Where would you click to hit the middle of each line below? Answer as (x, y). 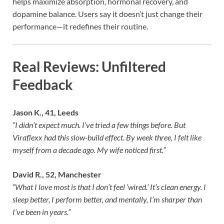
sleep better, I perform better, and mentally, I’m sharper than (107, 199)
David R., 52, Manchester (57, 174)
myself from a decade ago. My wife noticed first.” (89, 149)
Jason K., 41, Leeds (45, 112)
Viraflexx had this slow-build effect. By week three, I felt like (107, 137)
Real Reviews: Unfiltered (89, 66)
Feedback (42, 84)
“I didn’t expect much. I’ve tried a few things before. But (99, 124)
